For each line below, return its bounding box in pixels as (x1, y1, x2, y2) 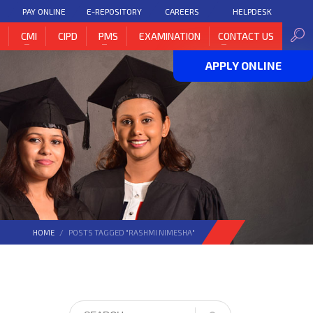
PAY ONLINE (22, 6, 66, 16)
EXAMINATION (139, 30, 201, 42)
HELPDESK (233, 6, 272, 16)
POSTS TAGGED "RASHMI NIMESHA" (68, 228, 195, 237)
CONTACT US (218, 30, 275, 42)
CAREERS (165, 6, 200, 16)
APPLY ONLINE (205, 59, 282, 72)
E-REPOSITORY (87, 6, 143, 16)
